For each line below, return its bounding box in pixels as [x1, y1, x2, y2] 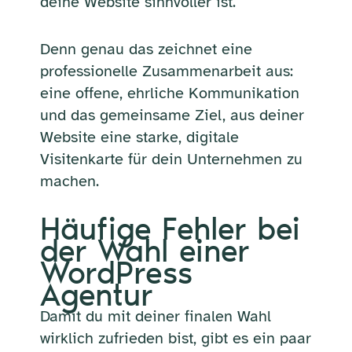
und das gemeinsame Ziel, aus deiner [39, 104, 304, 125]
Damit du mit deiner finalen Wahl [39, 306, 271, 326]
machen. [39, 170, 99, 191]
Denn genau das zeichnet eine [39, 38, 252, 59]
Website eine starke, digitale [39, 126, 239, 147]
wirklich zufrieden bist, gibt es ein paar [39, 328, 311, 348]
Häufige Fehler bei [39, 209, 300, 247]
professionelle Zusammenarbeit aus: [39, 60, 293, 81]
